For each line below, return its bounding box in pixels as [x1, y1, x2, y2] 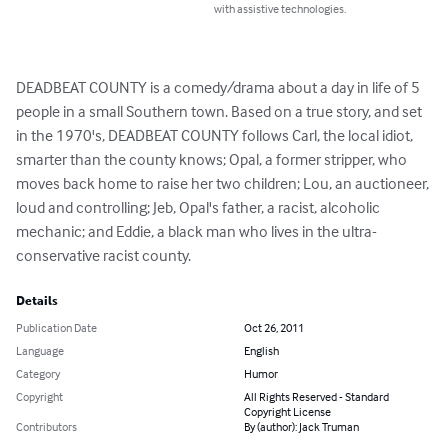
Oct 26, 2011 [244, 320, 304, 336]
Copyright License [244, 404, 331, 420]
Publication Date [16, 320, 97, 336]
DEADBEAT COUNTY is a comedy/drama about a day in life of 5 [16, 77, 423, 98]
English [244, 343, 279, 359]
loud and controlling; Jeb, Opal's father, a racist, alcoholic [16, 197, 383, 218]
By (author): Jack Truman [244, 419, 359, 435]
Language [16, 343, 64, 359]
